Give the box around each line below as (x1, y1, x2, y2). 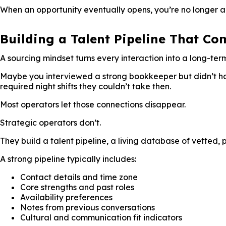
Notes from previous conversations (20, 202, 155, 212)
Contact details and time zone (20, 172, 138, 182)
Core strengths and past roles (20, 182, 134, 192)
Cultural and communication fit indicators (20, 212, 182, 222)
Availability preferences (20, 192, 112, 202)
